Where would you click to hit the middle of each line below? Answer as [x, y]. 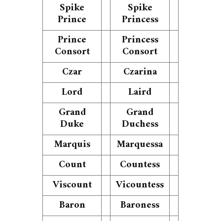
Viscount [72, 185]
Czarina [140, 72]
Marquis [72, 145]
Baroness [140, 205]
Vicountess [140, 185]
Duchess [140, 125]
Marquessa [140, 145]
